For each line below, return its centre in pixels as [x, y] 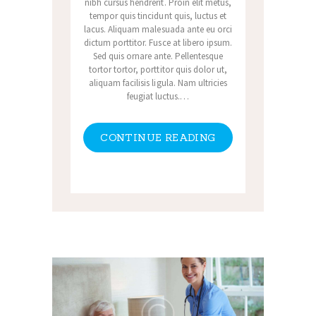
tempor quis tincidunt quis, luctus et [158, 16]
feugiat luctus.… [158, 97]
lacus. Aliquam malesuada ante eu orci [158, 30]
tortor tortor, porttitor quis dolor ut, [158, 70]
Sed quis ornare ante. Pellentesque [158, 56]
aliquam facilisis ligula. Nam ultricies [158, 83]
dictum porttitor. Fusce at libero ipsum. [158, 43]
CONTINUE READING [158, 138]
